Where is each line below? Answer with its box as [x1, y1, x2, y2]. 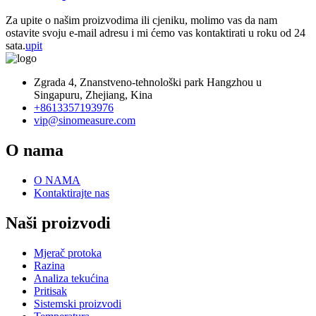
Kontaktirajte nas [34, 187, 109, 200]
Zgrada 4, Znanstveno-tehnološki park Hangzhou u [34, 76, 262, 89]
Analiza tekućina [34, 272, 109, 285]
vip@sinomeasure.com [34, 114, 135, 127]
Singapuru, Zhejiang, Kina [34, 89, 152, 102]
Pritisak [34, 285, 67, 298]
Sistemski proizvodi [34, 298, 121, 310]
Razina [34, 260, 65, 272]
